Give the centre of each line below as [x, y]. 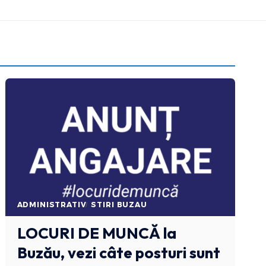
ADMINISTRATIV [52, 204]
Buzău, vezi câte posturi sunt [118, 252]
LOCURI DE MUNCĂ [88, 233]
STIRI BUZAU [119, 204]
